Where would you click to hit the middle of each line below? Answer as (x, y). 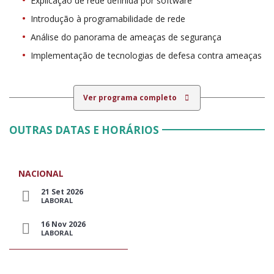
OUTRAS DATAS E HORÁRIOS (84, 130)
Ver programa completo (131, 98)
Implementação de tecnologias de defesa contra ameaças (146, 56)
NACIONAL (41, 174)
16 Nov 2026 (63, 224)
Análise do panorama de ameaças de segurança (126, 37)
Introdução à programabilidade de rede (108, 19)
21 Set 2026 (62, 192)
